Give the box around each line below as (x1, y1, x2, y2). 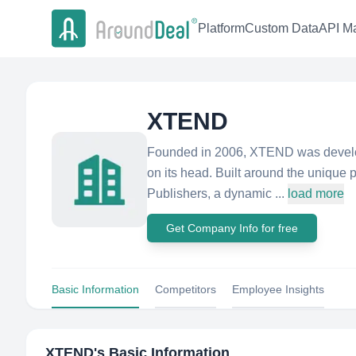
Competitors (155, 283, 216, 296)
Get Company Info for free (166, 222, 298, 234)
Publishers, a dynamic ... (147, 187, 284, 200)
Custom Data (245, 21, 319, 36)
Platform (198, 21, 245, 36)
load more (288, 187, 344, 200)
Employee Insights (232, 283, 324, 296)
